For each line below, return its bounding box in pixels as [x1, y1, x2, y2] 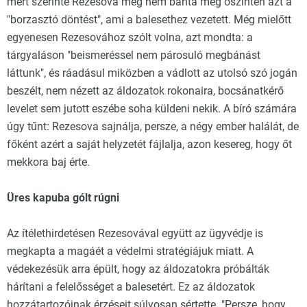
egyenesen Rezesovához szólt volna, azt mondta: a [7, 31, 253, 44]
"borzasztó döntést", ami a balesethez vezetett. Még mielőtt [7, 13, 291, 26]
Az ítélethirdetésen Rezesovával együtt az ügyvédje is [7, 227, 263, 240]
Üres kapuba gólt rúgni [7, 191, 119, 204]
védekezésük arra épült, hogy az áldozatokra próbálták [7, 262, 269, 275]
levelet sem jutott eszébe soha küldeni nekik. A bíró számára [7, 102, 297, 115]
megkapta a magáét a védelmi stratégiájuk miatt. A [7, 245, 254, 258]
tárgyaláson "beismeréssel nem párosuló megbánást [7, 49, 260, 62]
